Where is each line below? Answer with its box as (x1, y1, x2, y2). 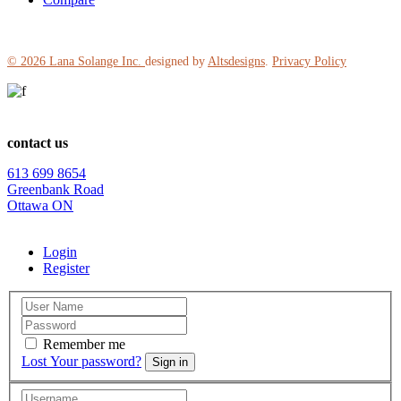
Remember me (43, 337, 125, 353)
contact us (7, 134, 68, 150)
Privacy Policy (272, 55, 346, 69)
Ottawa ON (7, 197, 73, 213)
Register (43, 260, 90, 276)
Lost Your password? (21, 354, 141, 370)
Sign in (152, 355, 188, 370)
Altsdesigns (208, 55, 265, 69)
